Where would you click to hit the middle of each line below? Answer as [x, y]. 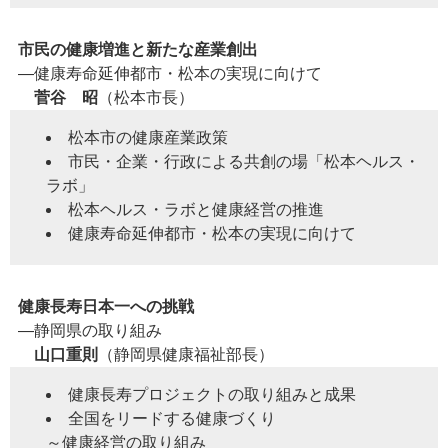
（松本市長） [146, 98]
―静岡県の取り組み [90, 331]
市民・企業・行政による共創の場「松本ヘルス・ [244, 162]
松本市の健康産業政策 [148, 138]
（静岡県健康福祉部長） [186, 355]
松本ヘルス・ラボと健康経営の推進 [196, 210]
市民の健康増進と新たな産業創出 [138, 50]
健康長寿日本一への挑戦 [106, 307]
